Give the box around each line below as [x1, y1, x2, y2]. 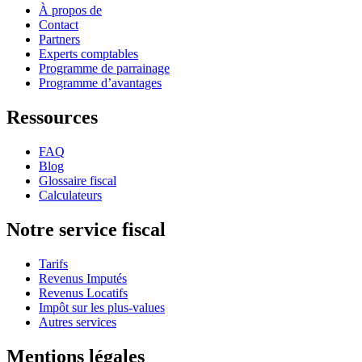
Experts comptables [39, 47, 138, 61]
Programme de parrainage [39, 61, 170, 76]
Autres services [39, 315, 116, 329]
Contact [39, 18, 78, 32]
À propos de [39, 3, 102, 18]
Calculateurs [39, 188, 102, 203]
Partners [39, 32, 80, 47]
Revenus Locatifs [39, 286, 128, 300]
